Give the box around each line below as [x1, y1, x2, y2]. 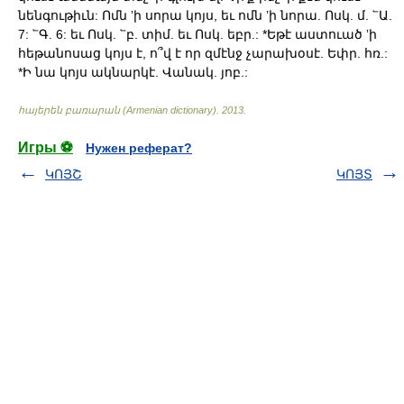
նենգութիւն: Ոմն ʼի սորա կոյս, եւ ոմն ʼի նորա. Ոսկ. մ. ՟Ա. [18, 8, 392, 23]
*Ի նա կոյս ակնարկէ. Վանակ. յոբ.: [18, 65, 248, 79]
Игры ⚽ [18, 140, 73, 155]
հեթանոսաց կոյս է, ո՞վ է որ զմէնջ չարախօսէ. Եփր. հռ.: [18, 46, 388, 60]
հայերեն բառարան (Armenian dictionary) [18, 105, 216, 115]
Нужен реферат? [86, 141, 192, 155]
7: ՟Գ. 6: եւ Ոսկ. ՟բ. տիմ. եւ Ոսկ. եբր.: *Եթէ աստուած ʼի [18, 27, 377, 41]
